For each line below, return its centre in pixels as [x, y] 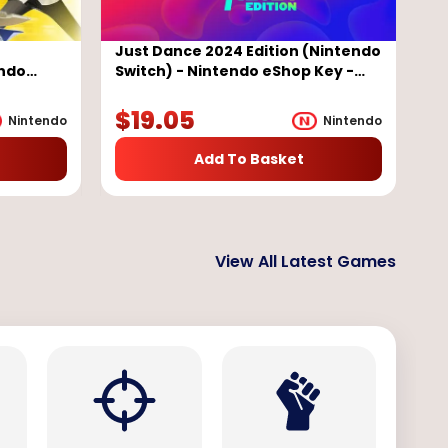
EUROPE [143, 91]
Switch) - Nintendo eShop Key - [234, 71]
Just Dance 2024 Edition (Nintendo [248, 51]
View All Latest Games [305, 262]
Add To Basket [248, 159]
